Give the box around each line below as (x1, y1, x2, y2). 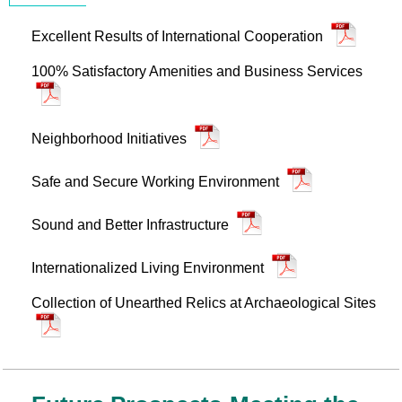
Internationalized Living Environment (31, 260, 267, 275)
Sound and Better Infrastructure (31, 217, 232, 232)
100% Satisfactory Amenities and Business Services (31, 64, 363, 79)
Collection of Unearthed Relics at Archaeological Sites (31, 295, 376, 310)
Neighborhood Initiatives (31, 131, 190, 146)
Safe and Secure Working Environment (31, 174, 283, 189)
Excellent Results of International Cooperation (31, 29, 327, 44)
